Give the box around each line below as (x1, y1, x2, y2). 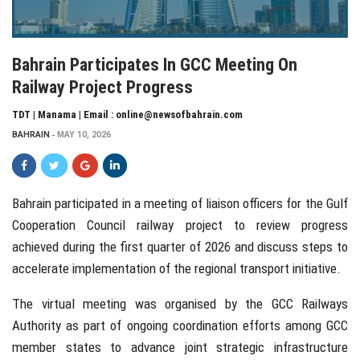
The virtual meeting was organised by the (12, 296, 272, 313)
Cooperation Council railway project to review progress (12, 217, 348, 234)
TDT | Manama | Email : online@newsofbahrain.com (12, 108, 243, 121)
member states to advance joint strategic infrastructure (12, 339, 348, 356)
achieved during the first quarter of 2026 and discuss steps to (12, 239, 348, 256)
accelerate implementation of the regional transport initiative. (12, 260, 341, 277)
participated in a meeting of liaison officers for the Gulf (51, 195, 348, 212)
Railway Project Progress (12, 77, 193, 98)
